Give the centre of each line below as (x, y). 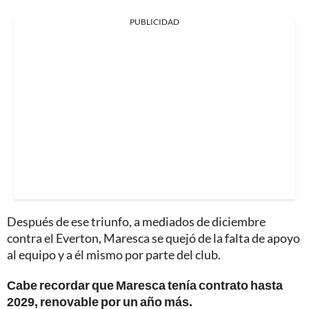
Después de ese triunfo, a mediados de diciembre (136, 221)
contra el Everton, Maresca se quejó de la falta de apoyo (153, 238)
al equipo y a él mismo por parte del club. (114, 254)
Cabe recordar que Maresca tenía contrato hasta (145, 285)
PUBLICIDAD (154, 21)
